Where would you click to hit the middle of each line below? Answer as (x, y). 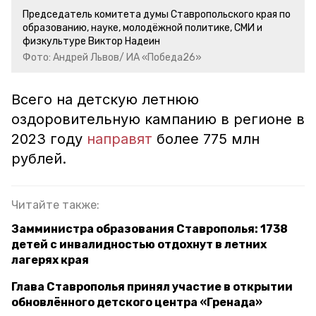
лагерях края (50, 260)
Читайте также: (55, 205)
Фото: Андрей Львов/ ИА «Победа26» (112, 57)
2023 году (49, 139)
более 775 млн (206, 139)
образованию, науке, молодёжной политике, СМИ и (142, 28)
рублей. (39, 159)
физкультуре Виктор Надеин (91, 41)
